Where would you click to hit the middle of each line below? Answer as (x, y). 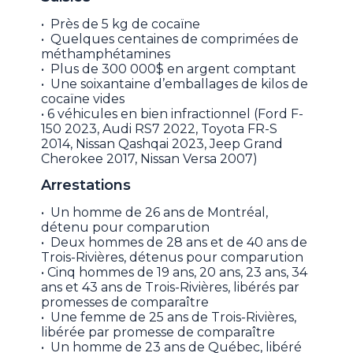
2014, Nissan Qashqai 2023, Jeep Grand (162, 143)
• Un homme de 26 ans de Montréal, (155, 212)
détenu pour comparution (126, 227)
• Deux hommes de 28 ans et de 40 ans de (175, 242)
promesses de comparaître (125, 302)
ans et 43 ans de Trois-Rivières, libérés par (171, 287)
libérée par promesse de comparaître (158, 332)
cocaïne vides (83, 98)
